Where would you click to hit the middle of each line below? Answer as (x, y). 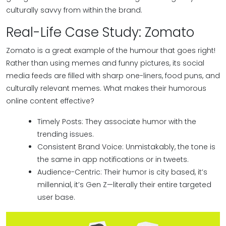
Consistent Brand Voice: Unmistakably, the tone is (126, 147)
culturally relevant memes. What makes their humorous (106, 88)
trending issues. (66, 134)
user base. (56, 197)
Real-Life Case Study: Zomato (100, 32)
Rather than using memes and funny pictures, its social (105, 63)
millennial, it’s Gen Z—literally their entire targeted (124, 185)
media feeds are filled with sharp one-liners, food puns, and (113, 76)
